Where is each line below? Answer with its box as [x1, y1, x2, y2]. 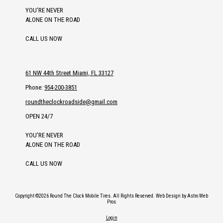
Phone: [25, 84, 44, 92]
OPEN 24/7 [25, 112, 53, 120]
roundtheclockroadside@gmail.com [25, 98, 117, 106]
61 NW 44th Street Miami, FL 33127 [25, 69, 113, 77]
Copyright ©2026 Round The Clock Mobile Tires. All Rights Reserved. [15, 193, 156, 199]
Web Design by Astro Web [156, 193, 208, 199]
